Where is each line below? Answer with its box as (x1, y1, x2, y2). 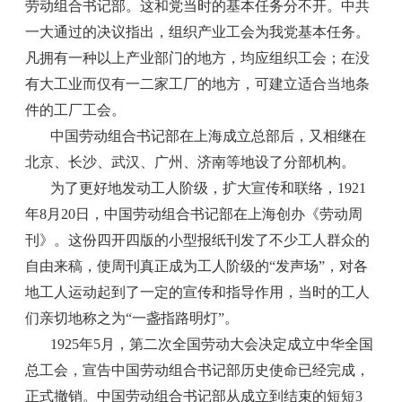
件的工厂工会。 (25, 102, 127, 118)
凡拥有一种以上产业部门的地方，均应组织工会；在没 (25, 50, 371, 66)
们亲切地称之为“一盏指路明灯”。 (25, 310, 240, 326)
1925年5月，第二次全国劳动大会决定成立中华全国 (50, 336, 374, 352)
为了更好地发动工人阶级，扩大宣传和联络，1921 (50, 180, 367, 196)
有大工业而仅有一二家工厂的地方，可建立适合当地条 (25, 76, 371, 92)
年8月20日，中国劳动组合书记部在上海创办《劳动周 (25, 206, 363, 222)
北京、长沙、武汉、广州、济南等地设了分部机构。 (25, 154, 356, 170)
